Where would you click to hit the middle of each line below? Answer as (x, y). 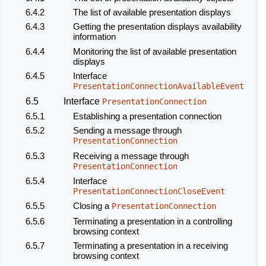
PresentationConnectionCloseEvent (149, 191)
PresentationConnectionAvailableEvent (159, 86)
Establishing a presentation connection (147, 116)
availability (221, 27)
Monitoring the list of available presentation (155, 51)
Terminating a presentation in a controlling (153, 221)
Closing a (92, 206)
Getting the (95, 27)
